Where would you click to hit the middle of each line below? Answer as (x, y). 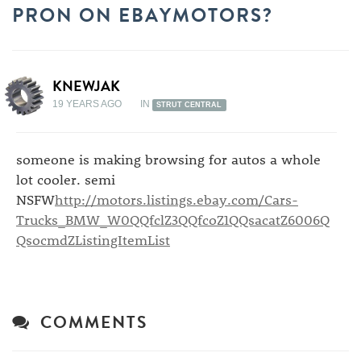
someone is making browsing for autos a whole (168, 159)
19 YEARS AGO (87, 104)
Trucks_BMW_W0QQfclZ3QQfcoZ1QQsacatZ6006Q (173, 219)
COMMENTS (88, 322)
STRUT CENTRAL (189, 105)
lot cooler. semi (66, 179)
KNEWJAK (86, 86)
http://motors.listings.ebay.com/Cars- (176, 199)
